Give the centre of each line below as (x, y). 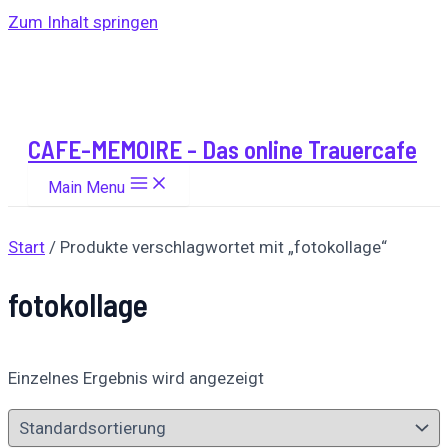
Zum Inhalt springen (83, 22)
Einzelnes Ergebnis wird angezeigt (136, 378)
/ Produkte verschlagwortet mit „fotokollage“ (216, 246)
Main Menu (86, 187)
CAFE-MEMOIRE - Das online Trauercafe (222, 149)
